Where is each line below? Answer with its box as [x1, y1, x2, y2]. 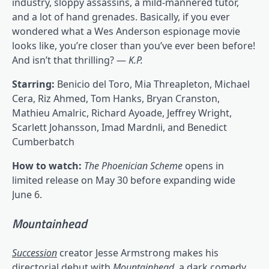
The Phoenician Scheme [84, 159, 185, 172]
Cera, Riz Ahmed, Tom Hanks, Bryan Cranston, [12, 92, 220, 105]
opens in [185, 159, 224, 172]
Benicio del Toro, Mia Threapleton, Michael [57, 77, 250, 91]
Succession [12, 246, 57, 259]
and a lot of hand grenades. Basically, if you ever [12, 10, 230, 23]
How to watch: [12, 159, 84, 172]
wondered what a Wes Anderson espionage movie [12, 25, 240, 38]
